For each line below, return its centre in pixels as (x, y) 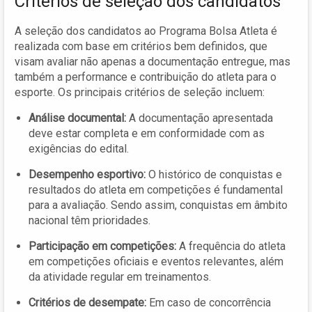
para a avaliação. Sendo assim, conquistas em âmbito (158, 205)
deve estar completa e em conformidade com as (147, 133)
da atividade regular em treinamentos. (120, 276)
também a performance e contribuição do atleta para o (146, 77)
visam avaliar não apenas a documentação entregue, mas (153, 61)
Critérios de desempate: (87, 302)
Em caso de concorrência (209, 302)
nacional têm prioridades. (89, 220)
